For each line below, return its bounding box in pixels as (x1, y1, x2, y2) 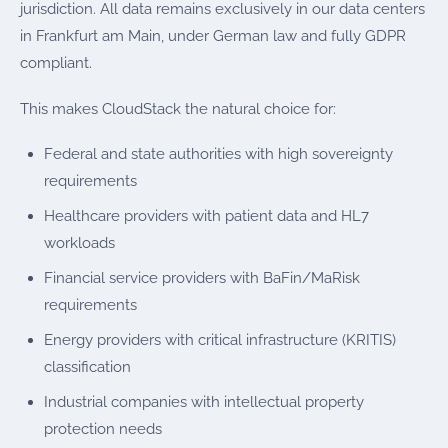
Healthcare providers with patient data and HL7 (44, 207, 369, 226)
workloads (44, 234, 115, 253)
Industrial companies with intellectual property (44, 393, 364, 412)
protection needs (44, 420, 162, 439)
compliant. (20, 54, 92, 73)
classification (44, 358, 131, 377)
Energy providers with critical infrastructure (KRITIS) (44, 331, 396, 350)
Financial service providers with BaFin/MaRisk (44, 269, 360, 288)
